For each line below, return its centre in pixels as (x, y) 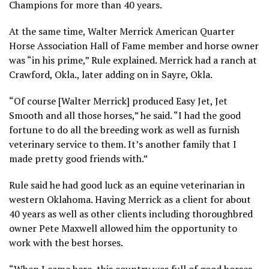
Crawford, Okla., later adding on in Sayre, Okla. (111, 74)
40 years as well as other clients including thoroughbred (131, 213)
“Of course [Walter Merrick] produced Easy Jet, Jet (118, 101)
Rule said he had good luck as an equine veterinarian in (127, 185)
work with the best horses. (66, 242)
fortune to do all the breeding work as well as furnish (124, 129)
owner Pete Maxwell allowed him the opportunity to (123, 228)
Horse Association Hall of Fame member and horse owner (134, 45)
